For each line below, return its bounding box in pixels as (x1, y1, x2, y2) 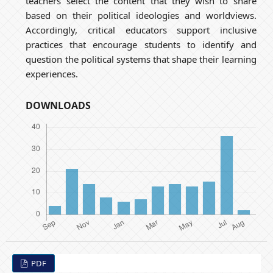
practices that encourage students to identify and (26, 38, 257, 51)
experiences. (26, 67, 79, 80)
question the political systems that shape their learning (26, 52, 257, 65)
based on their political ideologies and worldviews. (26, 9, 257, 21)
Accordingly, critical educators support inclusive (26, 23, 257, 36)
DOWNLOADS (26, 98, 91, 112)
